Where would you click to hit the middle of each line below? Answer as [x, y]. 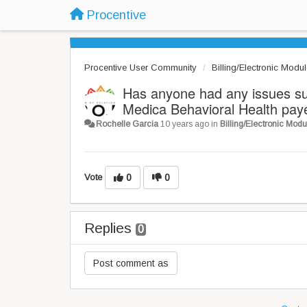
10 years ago [185, 124]
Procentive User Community [140, 67]
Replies [110, 228]
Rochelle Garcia [127, 124]
